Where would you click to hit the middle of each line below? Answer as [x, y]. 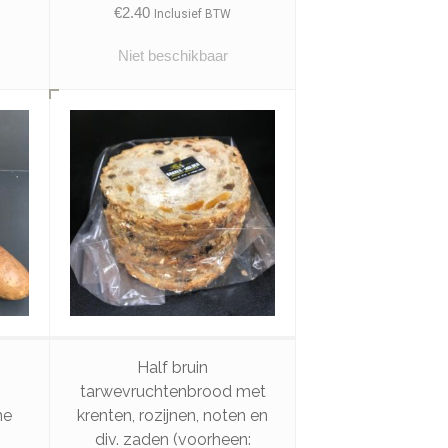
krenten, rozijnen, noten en [173, 415]
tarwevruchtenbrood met [172, 391]
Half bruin [173, 367]
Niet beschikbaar [172, 56]
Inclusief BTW [193, 14]
